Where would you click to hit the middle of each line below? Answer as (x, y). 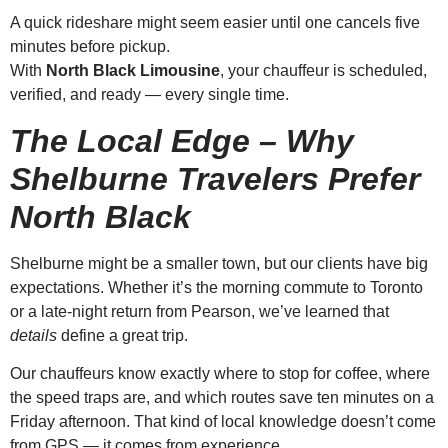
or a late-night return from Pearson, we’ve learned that (199, 311)
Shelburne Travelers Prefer (215, 178)
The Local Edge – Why (182, 140)
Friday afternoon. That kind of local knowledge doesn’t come (223, 422)
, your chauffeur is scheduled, (323, 71)
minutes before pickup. (90, 47)
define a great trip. (122, 335)
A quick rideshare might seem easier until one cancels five (215, 23)
